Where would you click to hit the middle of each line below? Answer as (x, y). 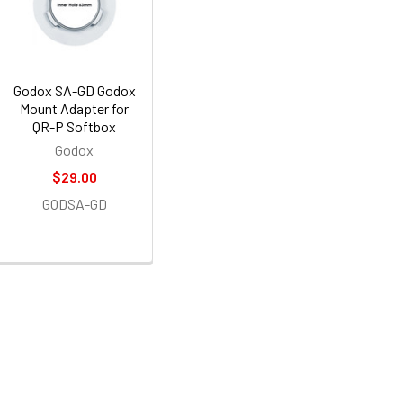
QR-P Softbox (75, 126)
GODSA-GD (74, 203)
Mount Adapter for (75, 108)
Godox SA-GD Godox (74, 90)
